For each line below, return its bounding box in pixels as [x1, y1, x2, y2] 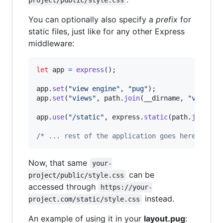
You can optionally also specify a [28, 14, 156, 25]
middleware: [28, 38, 74, 49]
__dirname [144, 94, 180, 103]
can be [126, 170, 157, 180]
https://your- [101, 183, 153, 192]
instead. [142, 194, 175, 204]
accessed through [28, 182, 98, 192]
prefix [156, 14, 178, 25]
